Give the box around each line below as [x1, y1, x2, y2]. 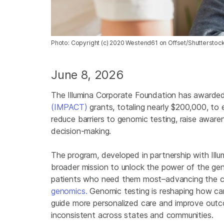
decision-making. [51, 126, 111, 136]
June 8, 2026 [51, 67, 124, 82]
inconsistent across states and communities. [51, 210, 213, 220]
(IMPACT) [51, 102, 87, 112]
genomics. [51, 186, 87, 196]
